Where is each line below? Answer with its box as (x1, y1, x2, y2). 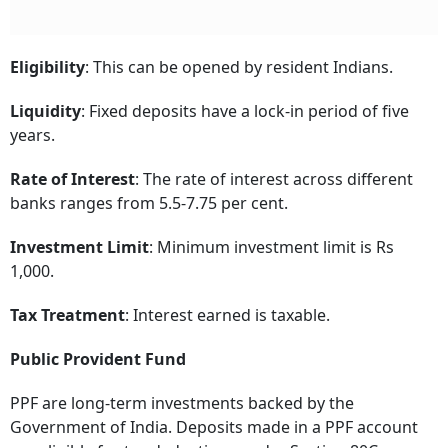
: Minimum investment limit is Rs (149, 235, 394, 258)
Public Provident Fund (10, 347, 186, 370)
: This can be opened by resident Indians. (85, 55, 393, 78)
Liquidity (10, 99, 81, 122)
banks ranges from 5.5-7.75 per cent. (10, 191, 288, 214)
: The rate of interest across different (135, 167, 413, 190)
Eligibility (10, 55, 85, 78)
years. (10, 123, 55, 146)
